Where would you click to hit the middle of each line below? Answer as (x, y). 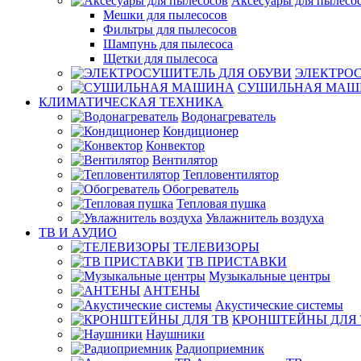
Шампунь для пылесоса (168, 44)
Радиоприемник (220, 349)
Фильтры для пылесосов (170, 29)
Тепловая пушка (221, 203)
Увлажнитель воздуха (265, 218)
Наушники (175, 334)
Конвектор (175, 145)
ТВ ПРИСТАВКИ (237, 261)
